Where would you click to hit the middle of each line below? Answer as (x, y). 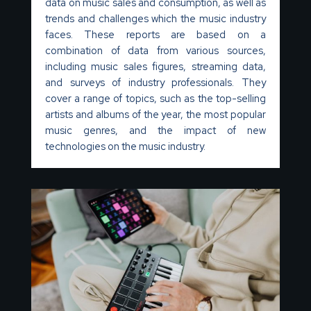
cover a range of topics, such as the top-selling (155, 98)
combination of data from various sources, (155, 50)
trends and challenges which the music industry (155, 18)
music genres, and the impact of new (155, 130)
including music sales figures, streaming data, (155, 66)
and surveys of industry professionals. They (155, 82)
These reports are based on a (175, 34)
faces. (65, 34)
